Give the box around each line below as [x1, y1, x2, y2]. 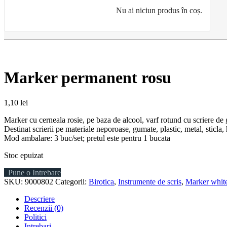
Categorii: [55, 177, 89, 186]
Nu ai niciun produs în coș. [116, 6, 202, 15]
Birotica [89, 177, 114, 186]
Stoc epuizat [4, 150, 43, 160]
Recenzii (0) [24, 203, 63, 212]
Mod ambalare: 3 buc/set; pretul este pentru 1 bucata [4, 133, 170, 142]
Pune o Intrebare [8, 168, 61, 177]
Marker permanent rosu [4, 68, 171, 87]
